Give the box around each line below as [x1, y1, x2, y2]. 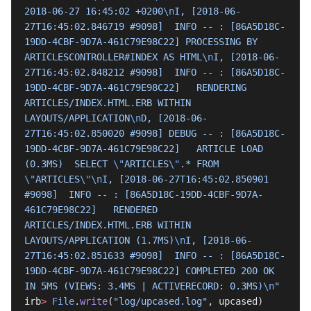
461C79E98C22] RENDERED [24, 204, 158, 215]
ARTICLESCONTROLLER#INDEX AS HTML [24, 51, 202, 62]
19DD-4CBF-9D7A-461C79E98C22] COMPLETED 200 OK [24, 265, 274, 276]
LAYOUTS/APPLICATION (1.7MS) [24, 235, 174, 246]
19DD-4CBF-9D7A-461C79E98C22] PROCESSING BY [24, 36, 258, 47]
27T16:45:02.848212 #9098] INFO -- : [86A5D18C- [24, 67, 285, 78]
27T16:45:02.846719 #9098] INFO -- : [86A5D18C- [24, 21, 285, 32]
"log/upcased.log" [113, 296, 208, 307]
